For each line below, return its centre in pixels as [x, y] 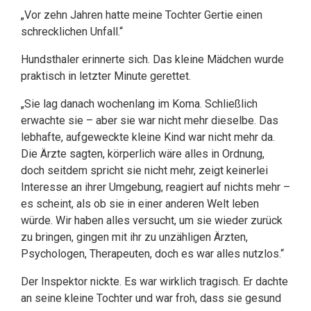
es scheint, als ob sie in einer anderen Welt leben [140, 204]
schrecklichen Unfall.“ [72, 32]
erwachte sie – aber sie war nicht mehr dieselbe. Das [150, 120]
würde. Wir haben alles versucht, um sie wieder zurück [152, 220]
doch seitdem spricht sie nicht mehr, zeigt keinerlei [144, 170]
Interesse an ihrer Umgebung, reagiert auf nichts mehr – [155, 187]
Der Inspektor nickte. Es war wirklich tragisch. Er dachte [154, 281]
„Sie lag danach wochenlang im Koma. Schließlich [139, 104]
